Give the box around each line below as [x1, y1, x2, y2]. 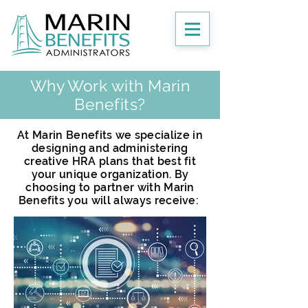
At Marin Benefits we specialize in [17, 129, 203, 142]
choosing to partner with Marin [25, 181, 195, 194]
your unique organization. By [31, 168, 189, 181]
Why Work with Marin [30, 76, 190, 95]
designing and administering [32, 142, 188, 155]
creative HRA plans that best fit [23, 155, 197, 168]
